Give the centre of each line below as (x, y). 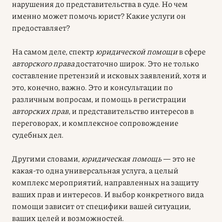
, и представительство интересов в (131, 111)
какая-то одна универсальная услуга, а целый (95, 170)
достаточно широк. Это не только (137, 63)
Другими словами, (47, 158)
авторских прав (40, 111)
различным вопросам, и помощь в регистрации (99, 99)
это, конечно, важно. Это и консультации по (92, 87)
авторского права (43, 63)
